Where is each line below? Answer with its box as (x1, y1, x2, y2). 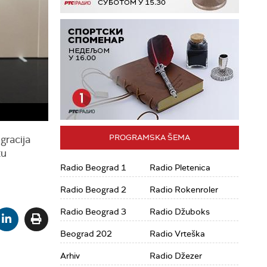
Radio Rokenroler (150, 184, 218, 195)
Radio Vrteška (150, 228, 205, 239)
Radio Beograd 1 (60, 162, 126, 173)
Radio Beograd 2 (60, 184, 126, 195)
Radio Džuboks (150, 206, 210, 217)
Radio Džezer (150, 250, 202, 261)
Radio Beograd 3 (60, 206, 126, 217)
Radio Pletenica (150, 162, 210, 173)
